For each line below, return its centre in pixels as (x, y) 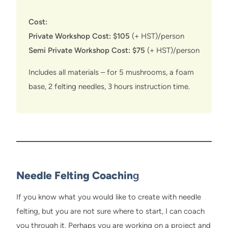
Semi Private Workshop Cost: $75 (87, 50)
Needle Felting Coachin (75, 175)
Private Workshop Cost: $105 (79, 36)
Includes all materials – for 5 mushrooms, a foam (111, 72)
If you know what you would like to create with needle (109, 197)
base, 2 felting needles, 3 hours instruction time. (109, 86)
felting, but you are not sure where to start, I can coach (110, 211)
